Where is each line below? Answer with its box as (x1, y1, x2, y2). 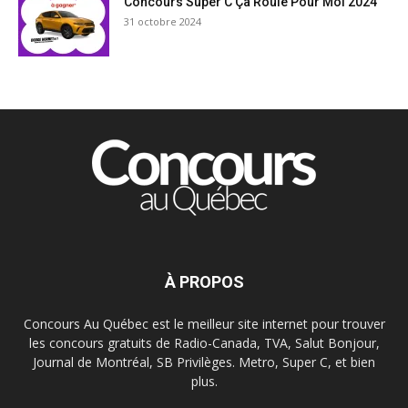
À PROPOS (164, 271, 244, 291)
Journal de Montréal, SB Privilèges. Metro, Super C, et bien (33, 352, 375, 371)
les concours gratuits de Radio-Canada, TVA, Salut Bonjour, (28, 333, 380, 352)
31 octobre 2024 (124, 14, 201, 28)
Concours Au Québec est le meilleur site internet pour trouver (23, 314, 385, 332)
